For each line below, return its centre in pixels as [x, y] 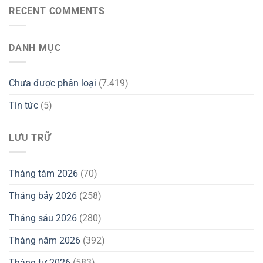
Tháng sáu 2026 [43, 218]
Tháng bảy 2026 [43, 195]
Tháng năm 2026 [45, 240]
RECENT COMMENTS [57, 11]
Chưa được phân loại [53, 83]
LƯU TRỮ [30, 138]
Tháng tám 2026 [43, 173]
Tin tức [23, 106]
